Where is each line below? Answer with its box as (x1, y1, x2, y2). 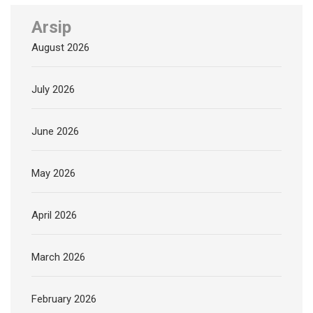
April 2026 (31, 208, 77, 221)
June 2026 (31, 124, 79, 138)
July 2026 (31, 82, 75, 96)
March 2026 (31, 250, 85, 263)
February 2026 (31, 292, 96, 305)
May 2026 (31, 166, 75, 180)
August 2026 (31, 41, 89, 54)
